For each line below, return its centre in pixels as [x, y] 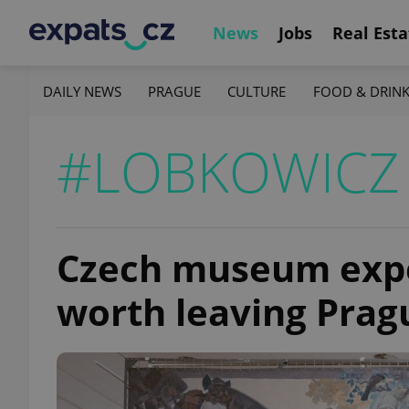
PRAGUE [175, 91]
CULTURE [257, 91]
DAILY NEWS [82, 91]
